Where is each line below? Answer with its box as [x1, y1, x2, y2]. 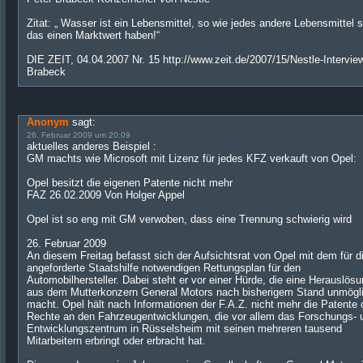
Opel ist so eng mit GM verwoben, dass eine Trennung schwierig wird [27, 213, 352, 225]
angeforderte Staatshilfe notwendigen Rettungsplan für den [27, 262, 301, 274]
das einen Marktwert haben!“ [27, 29, 160, 41]
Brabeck [27, 66, 66, 78]
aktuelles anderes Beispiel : [27, 140, 156, 152]
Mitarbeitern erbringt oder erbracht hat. [27, 335, 206, 347]
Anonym [27, 116, 72, 128]
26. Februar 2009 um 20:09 [27, 130, 130, 139]
